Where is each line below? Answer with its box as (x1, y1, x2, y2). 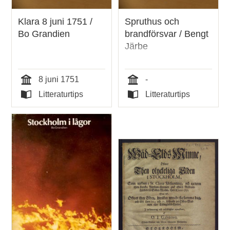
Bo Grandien (18, 29, 70, 40)
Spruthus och (125, 16, 179, 27)
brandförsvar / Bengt (125, 29, 208, 40)
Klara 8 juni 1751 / (18, 16, 93, 27)
